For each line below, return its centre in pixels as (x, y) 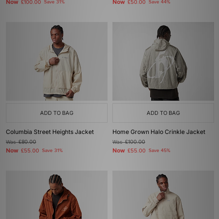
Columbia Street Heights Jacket (50, 132)
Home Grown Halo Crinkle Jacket (159, 132)
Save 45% (159, 151)
